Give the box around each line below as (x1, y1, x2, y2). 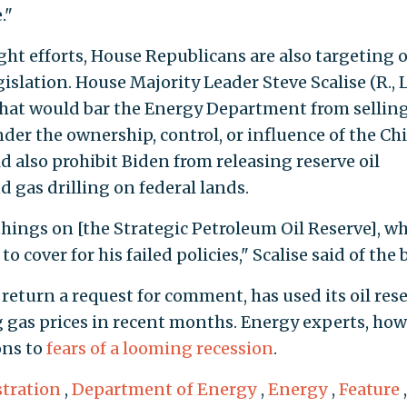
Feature (338, 378, 400, 400)
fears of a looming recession (45, 337, 273, 359)
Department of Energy (71, 378, 257, 400)
